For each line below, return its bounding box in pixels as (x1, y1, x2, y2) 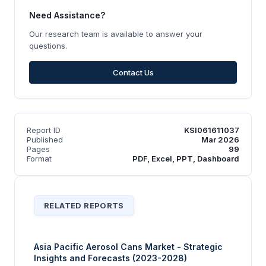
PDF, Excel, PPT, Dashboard (132, 153, 239, 163)
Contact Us (112, 67, 154, 77)
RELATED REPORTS (44, 200, 124, 210)
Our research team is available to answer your (29, 28, 202, 39)
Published (27, 134, 63, 144)
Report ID (27, 125, 61, 135)
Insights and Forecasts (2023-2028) (34, 252, 187, 263)
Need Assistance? (29, 9, 105, 20)
